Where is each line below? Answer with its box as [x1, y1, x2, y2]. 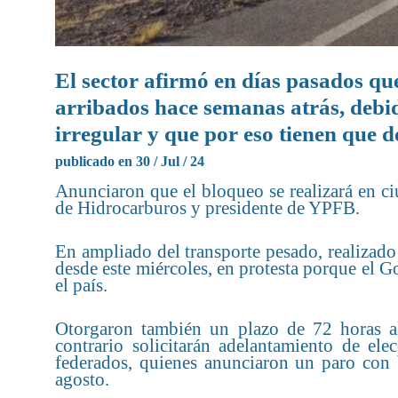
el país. [55, 274, 107, 296]
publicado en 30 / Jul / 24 [55, 153, 204, 169]
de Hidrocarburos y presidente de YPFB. [55, 196, 360, 219]
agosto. [55, 368, 109, 390]
